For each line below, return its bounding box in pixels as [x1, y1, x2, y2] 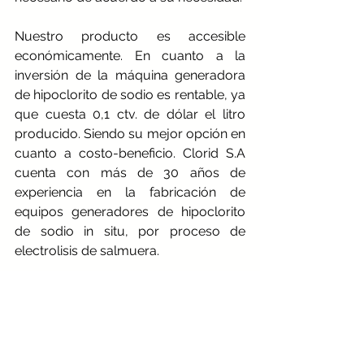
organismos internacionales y [15, 340, 245, 357]
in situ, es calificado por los [15, 321, 245, 337]
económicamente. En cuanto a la [15, 48, 245, 64]
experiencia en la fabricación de [15, 184, 245, 201]
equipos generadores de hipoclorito [15, 204, 245, 220]
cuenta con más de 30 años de [15, 165, 245, 181]
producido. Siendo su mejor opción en [15, 126, 245, 142]
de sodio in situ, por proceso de [15, 223, 245, 240]
